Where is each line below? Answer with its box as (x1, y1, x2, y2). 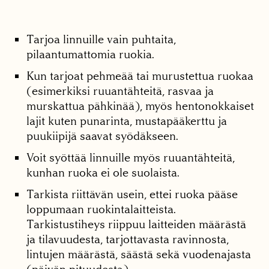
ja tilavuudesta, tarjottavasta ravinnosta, (26, 232, 229, 247)
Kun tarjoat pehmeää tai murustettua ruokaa (26, 69, 254, 83)
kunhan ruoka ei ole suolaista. (26, 166, 180, 180)
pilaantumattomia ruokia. (26, 47, 155, 62)
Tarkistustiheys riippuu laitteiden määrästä (26, 217, 247, 232)
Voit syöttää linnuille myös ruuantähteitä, (26, 151, 235, 165)
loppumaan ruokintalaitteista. (26, 202, 177, 217)
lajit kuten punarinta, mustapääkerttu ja (26, 114, 228, 128)
